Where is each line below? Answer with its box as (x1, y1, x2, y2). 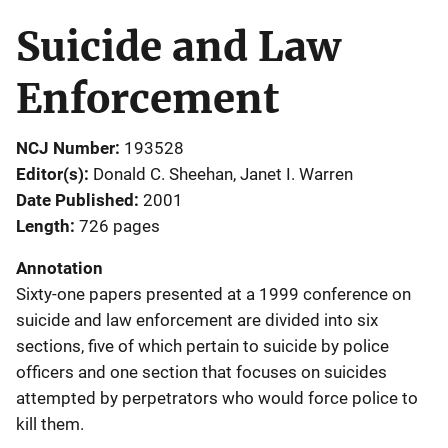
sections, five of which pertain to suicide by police (16, 335, 389, 356)
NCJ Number (16, 137, 115, 158)
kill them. (16, 413, 84, 434)
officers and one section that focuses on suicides (16, 361, 387, 382)
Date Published (16, 189, 134, 210)
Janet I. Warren (240, 163, 353, 184)
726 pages (79, 215, 160, 236)
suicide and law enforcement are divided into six (16, 309, 378, 330)
